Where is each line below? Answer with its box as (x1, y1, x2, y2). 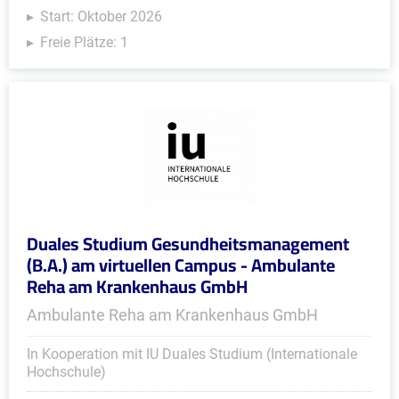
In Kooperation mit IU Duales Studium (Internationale (27, 346, 357, 362)
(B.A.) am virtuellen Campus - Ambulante (27, 248, 335, 281)
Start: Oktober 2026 (40, 8, 162, 25)
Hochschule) (27, 363, 106, 380)
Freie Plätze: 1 (40, 34, 128, 51)
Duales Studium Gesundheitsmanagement (27, 227, 349, 260)
